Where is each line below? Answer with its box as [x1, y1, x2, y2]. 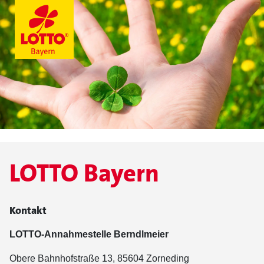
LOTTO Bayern [9, 157, 159, 189]
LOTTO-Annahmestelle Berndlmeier [9, 229, 169, 239]
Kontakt [9, 203, 47, 217]
